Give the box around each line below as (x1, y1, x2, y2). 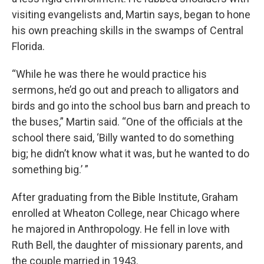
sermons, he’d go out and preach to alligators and (12, 83, 239, 96)
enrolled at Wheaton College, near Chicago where (12, 206, 240, 219)
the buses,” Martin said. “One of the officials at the (12, 115, 243, 128)
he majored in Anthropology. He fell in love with (12, 222, 230, 235)
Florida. (12, 39, 47, 52)
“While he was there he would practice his (12, 67, 207, 80)
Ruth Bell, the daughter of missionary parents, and (12, 238, 243, 251)
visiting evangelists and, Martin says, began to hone (12, 8, 250, 21)
